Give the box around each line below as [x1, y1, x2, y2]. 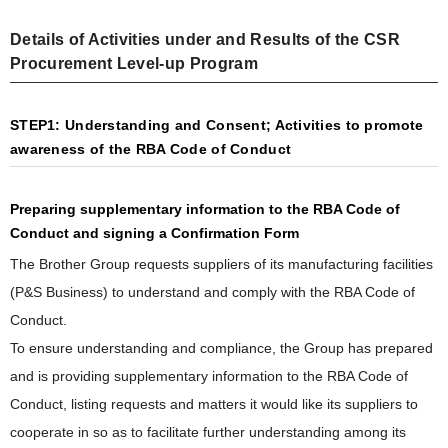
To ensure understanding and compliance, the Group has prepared [10, 339, 433, 356]
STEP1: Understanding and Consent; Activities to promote [10, 116, 424, 133]
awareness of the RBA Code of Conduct [10, 140, 292, 157]
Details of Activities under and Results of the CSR [10, 30, 401, 48]
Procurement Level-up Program [10, 54, 258, 72]
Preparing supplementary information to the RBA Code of [10, 200, 400, 217]
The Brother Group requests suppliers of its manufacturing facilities [10, 255, 433, 272]
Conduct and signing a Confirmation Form [10, 224, 299, 241]
